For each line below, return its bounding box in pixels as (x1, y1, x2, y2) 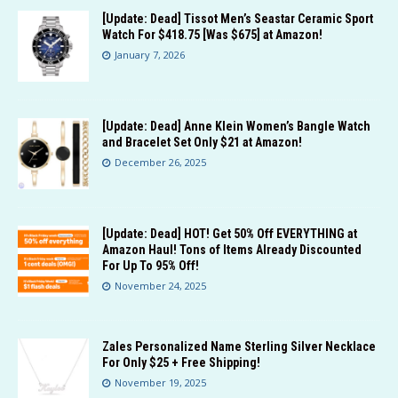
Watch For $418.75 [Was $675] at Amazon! (102, 28, 322, 43)
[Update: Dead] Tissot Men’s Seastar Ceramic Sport (102, 12, 373, 27)
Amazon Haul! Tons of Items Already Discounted (102, 243, 362, 258)
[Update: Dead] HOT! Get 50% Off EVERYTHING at (102, 227, 357, 242)
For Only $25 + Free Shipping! (102, 355, 260, 370)
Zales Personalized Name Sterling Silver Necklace (102, 339, 376, 354)
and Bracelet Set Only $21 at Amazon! (102, 135, 302, 150)
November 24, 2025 (115, 279, 206, 293)
